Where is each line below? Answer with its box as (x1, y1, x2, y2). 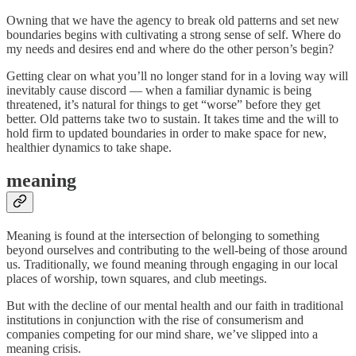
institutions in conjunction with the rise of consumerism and (6, 313, 304, 327)
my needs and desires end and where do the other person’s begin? (6, 41, 334, 56)
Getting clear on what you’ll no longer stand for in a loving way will (6, 68, 348, 83)
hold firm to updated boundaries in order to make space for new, (6, 126, 327, 140)
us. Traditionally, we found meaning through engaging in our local (6, 257, 338, 272)
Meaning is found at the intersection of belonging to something (6, 229, 319, 243)
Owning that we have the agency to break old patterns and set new (6, 13, 339, 27)
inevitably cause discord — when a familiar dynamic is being (6, 83, 311, 97)
